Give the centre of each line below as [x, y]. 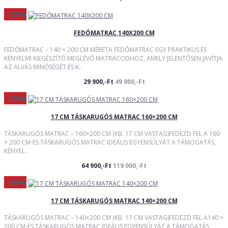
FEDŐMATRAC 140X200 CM [114, 33]
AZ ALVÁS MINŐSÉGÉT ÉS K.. [43, 67]
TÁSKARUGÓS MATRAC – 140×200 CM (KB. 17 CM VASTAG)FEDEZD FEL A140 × [114, 217]
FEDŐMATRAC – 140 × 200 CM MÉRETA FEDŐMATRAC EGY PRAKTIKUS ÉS [105, 50]
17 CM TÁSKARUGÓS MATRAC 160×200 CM [114, 117]
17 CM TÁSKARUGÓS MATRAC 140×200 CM [114, 201]
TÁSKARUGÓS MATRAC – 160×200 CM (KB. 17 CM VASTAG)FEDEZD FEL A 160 [112, 133]
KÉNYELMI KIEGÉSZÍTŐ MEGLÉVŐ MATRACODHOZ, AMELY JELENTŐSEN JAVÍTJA [113, 58]
